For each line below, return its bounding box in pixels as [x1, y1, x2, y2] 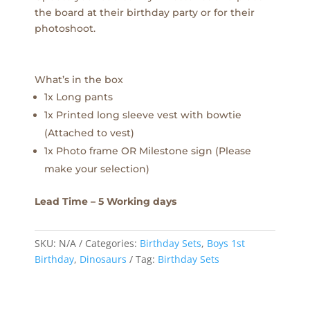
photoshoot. [35, 21, 95, 35]
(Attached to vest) [44, 126, 134, 139]
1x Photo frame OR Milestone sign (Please [44, 144, 251, 157]
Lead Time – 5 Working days [35, 194, 176, 208]
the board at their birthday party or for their [35, 6, 255, 19]
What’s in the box [35, 73, 123, 86]
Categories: [85, 236, 140, 250]
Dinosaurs [80, 252, 127, 266]
